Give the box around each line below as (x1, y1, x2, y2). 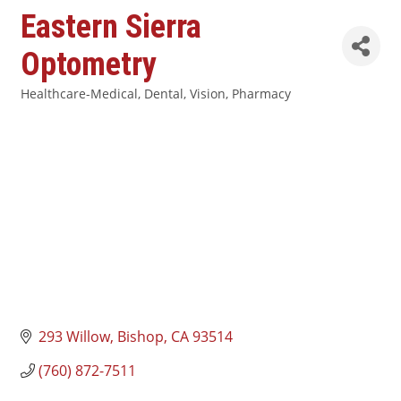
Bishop (117, 327, 164, 347)
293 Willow (38, 327, 110, 347)
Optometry (21, 46, 157, 83)
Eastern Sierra (21, 8, 201, 46)
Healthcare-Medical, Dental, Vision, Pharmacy (21, 85, 291, 102)
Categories (20, 98, 81, 114)
